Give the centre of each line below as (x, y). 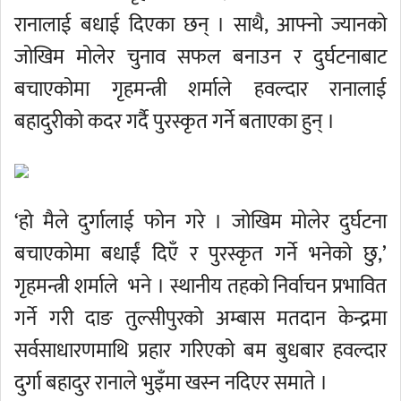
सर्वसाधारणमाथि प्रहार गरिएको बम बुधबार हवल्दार (200, 351)
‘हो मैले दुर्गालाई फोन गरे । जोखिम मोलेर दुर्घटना (200, 222)
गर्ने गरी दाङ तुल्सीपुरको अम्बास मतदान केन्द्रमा (200, 319)
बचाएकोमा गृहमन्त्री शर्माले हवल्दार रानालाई (200, 90)
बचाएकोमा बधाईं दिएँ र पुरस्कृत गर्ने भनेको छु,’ (200, 254)
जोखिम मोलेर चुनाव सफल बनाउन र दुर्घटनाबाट (200, 57)
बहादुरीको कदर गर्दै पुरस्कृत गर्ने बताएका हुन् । (175, 122)
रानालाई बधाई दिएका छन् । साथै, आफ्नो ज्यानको (200, 25)
